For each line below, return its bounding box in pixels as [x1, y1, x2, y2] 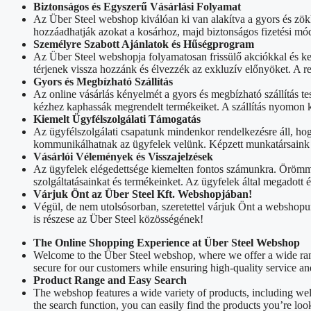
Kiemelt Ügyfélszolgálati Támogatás [33, 112, 201, 125]
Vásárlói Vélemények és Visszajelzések [33, 150, 213, 162]
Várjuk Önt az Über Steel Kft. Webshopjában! [33, 187, 252, 200]
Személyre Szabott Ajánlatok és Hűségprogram [33, 37, 254, 50]
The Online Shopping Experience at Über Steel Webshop [33, 236, 300, 249]
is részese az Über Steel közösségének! [33, 212, 203, 225]
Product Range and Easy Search [33, 274, 187, 286]
